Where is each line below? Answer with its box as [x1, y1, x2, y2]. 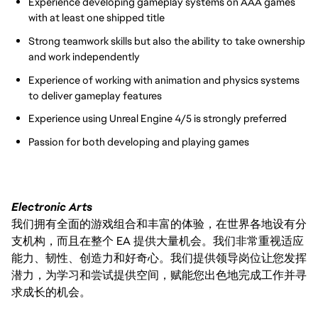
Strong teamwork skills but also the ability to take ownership [28, 33, 305, 48]
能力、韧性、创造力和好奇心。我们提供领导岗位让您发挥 [11, 251, 307, 266]
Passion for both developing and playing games [28, 134, 249, 148]
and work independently [28, 49, 140, 63]
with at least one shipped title [28, 11, 165, 25]
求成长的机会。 [11, 285, 91, 300]
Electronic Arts [11, 199, 92, 215]
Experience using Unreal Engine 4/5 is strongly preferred [28, 111, 287, 126]
